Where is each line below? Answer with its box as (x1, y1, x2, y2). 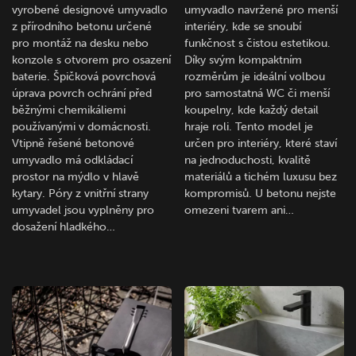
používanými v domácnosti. (12, 120, 151, 134)
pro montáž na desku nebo (12, 37, 149, 51)
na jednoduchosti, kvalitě (184, 153, 311, 168)
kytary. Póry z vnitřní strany (12, 187, 149, 201)
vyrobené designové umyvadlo (12, 3, 168, 17)
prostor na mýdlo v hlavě (12, 170, 139, 184)
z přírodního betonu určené (12, 20, 152, 34)
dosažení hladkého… (12, 220, 115, 234)
